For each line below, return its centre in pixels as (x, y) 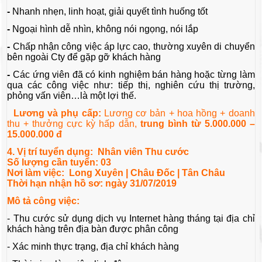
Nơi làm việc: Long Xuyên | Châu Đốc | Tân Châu (116, 173)
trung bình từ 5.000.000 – (197, 124)
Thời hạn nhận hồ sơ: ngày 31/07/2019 (92, 184)
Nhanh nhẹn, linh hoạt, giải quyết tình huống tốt (110, 12)
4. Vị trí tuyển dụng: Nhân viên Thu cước (98, 152)
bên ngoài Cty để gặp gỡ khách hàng (84, 57)
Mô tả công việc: (45, 201)
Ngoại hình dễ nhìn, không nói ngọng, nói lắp (106, 29)
